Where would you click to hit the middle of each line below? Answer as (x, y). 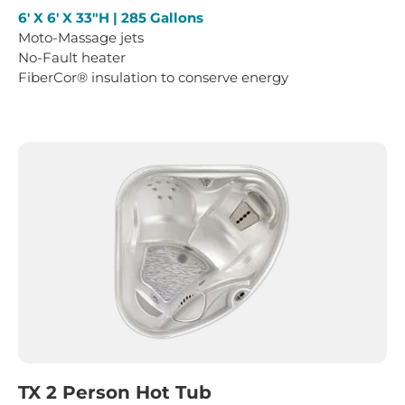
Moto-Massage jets (81, 38)
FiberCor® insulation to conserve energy (153, 78)
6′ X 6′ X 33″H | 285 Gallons (111, 18)
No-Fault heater (72, 58)
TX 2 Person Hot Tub (115, 392)
